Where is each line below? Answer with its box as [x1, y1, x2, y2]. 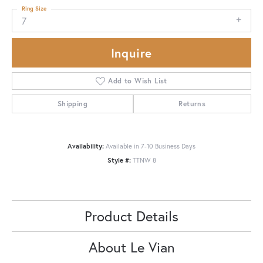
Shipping [57, 99, 87, 109]
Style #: [107, 156, 131, 165]
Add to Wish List [108, 76, 167, 86]
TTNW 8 [132, 156, 156, 165]
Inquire [110, 45, 153, 62]
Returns [178, 99, 206, 109]
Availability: [68, 141, 104, 151]
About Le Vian [88, 238, 175, 257]
